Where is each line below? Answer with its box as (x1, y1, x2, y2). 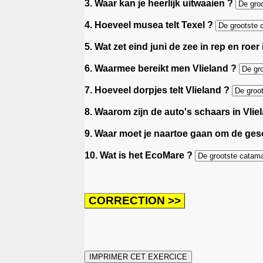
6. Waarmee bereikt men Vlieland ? (85, 63, 239, 73)
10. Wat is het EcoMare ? (85, 150, 195, 160)
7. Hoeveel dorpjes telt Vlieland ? (85, 85, 232, 95)
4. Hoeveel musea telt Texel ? (85, 19, 215, 30)
